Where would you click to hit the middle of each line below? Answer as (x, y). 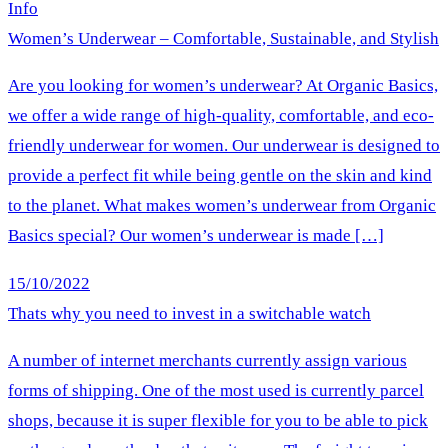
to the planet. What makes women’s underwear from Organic (222, 205)
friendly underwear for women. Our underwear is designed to (224, 145)
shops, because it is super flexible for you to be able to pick (218, 420)
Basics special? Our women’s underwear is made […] (196, 235)
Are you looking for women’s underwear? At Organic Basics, (223, 85)
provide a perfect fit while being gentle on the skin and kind (220, 175)
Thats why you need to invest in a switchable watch (189, 313)
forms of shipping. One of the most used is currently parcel (216, 390)
